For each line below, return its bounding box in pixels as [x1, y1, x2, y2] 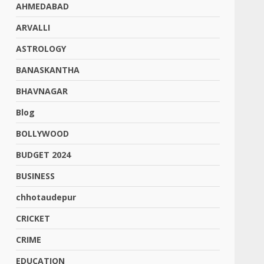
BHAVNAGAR [16, 85, 68, 97]
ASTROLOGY [16, 43, 67, 54]
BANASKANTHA [16, 64, 80, 75]
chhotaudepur [16, 192, 77, 203]
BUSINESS [16, 170, 55, 181]
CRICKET [16, 213, 51, 224]
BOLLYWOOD [16, 128, 70, 139]
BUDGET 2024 [16, 149, 71, 160]
